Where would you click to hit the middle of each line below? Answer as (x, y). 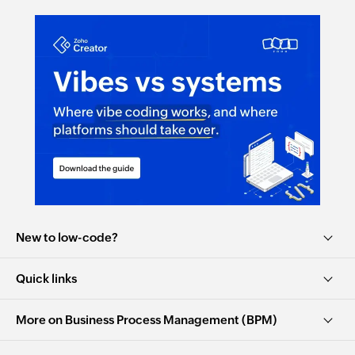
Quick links (46, 279)
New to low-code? (67, 237)
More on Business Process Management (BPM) (146, 320)
